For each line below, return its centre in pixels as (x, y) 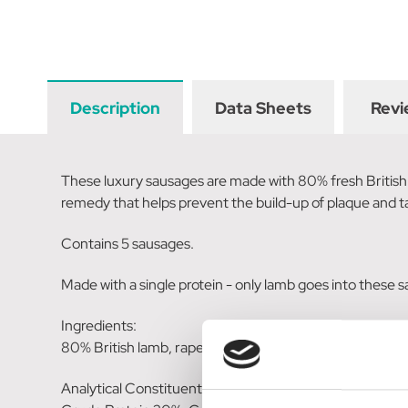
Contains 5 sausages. (128, 243)
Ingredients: (99, 325)
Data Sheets (263, 107)
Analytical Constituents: (137, 388)
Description (115, 107)
